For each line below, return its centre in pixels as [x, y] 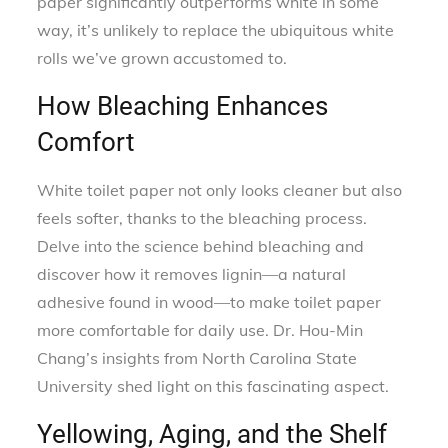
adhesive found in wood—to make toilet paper [209, 301]
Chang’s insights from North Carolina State [197, 357]
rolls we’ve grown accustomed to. [162, 57]
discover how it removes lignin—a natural [192, 273]
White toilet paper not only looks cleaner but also [220, 189]
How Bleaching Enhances [183, 105]
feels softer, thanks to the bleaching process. [202, 217]
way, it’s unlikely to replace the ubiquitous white [216, 29]
